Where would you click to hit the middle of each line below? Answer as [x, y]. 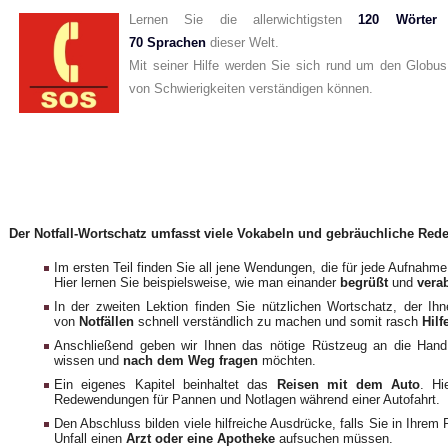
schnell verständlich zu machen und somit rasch [278, 322]
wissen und [88, 361]
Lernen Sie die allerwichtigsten [244, 19]
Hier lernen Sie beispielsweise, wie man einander [197, 283]
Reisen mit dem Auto [348, 385]
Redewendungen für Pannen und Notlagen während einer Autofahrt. [247, 400]
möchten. [287, 361]
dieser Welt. [242, 42]
